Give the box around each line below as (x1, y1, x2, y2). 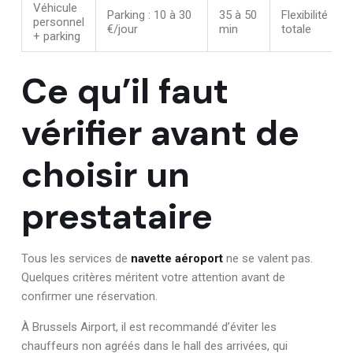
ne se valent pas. (223, 251, 313, 266)
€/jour (107, 22, 138, 36)
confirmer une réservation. (21, 288, 158, 303)
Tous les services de (21, 251, 131, 266)
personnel (33, 15, 84, 29)
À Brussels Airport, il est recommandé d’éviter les (21, 319, 277, 334)
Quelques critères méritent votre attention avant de (21, 269, 285, 284)
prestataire (21, 192, 213, 240)
